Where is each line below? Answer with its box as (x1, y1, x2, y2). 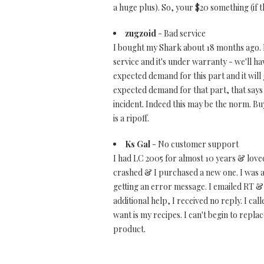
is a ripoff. (113, 113, 149, 124)
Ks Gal (125, 138, 150, 150)
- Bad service (156, 28, 206, 39)
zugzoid (125, 28, 156, 39)
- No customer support (150, 138, 239, 150)
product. (113, 223, 146, 235)
